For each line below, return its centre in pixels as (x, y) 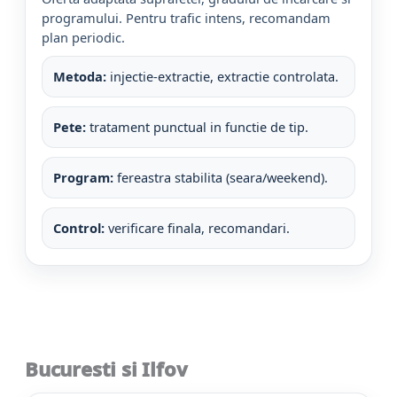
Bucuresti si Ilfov (106, 368)
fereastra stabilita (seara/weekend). (221, 177)
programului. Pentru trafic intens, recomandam (186, 17)
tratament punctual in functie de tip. (197, 126)
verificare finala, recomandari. (197, 227)
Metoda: (80, 76)
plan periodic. (83, 37)
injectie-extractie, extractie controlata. (222, 76)
